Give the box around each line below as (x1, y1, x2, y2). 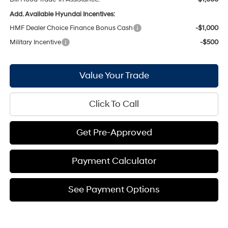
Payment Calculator (72, 155, 157, 167)
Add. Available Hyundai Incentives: (10, 10, 116, 18)
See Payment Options (68, 183, 160, 195)
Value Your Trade (79, 69, 149, 81)
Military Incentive (10, 38, 62, 46)
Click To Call (89, 98, 139, 110)
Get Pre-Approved (76, 126, 152, 138)
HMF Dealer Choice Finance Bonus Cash (10, 23, 133, 32)
